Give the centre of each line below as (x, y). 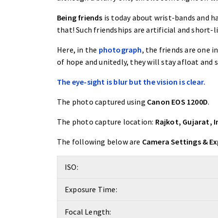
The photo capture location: (106, 122)
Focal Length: (88, 212)
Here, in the (78, 50)
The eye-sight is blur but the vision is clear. (131, 82)
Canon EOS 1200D (177, 102)
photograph (120, 50)
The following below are (100, 142)
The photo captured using (102, 102)
